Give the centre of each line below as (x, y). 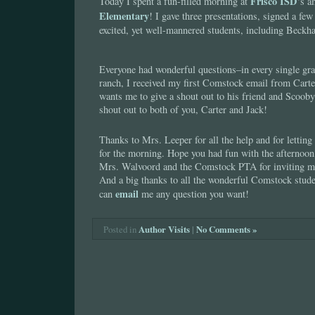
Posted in (121, 230)
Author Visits (164, 229)
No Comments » (226, 229)
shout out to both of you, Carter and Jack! (183, 109)
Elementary (124, 16)
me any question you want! (194, 193)
